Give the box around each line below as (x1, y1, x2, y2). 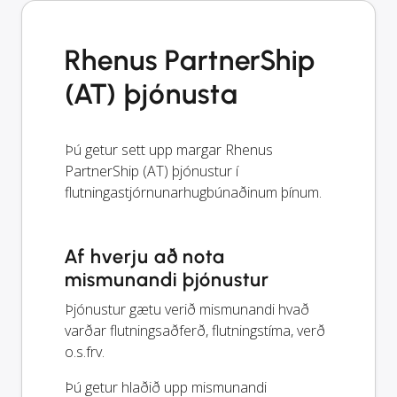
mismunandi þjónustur (65, 267, 270, 292)
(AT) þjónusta (65, 76, 238, 111)
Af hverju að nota (65, 244, 226, 269)
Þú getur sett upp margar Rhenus (65, 139, 273, 160)
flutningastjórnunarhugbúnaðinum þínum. (65, 182, 322, 202)
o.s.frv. (65, 341, 105, 362)
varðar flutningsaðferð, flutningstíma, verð (65, 320, 325, 340)
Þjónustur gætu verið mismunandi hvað (65, 299, 309, 319)
